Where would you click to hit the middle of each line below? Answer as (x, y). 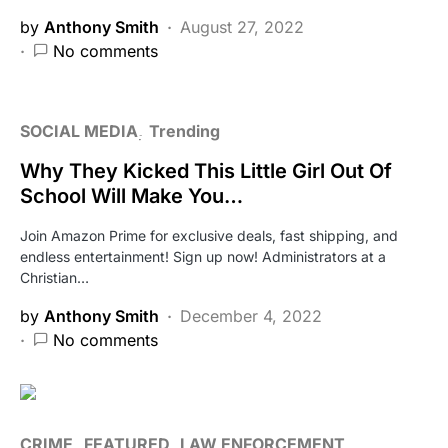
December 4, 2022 (251, 315)
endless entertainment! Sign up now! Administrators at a (203, 256)
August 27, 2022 (242, 26)
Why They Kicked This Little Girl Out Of (206, 170)
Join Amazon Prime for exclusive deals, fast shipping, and (209, 235)
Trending (184, 130)
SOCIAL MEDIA (79, 130)
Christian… (54, 277)
